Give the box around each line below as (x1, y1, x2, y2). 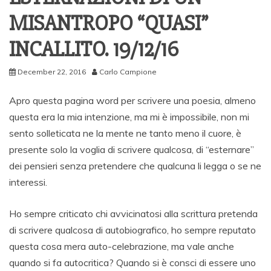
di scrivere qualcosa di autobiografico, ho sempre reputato (9, 224, 256, 237)
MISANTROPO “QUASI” (9, 10, 208, 38)
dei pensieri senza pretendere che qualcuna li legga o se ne (9, 160, 261, 172)
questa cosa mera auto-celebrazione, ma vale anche (9, 240, 234, 253)
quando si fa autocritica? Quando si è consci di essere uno (9, 256, 256, 269)
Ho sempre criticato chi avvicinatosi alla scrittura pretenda (9, 207, 258, 220)
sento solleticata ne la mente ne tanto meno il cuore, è (9, 127, 241, 140)
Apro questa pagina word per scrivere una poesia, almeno (9, 94, 256, 107)
